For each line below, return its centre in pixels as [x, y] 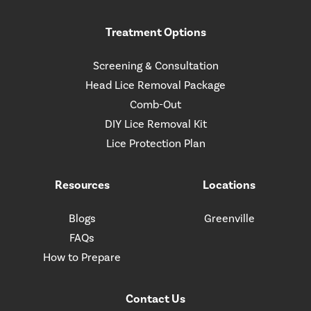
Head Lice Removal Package [155, 85]
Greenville [229, 218]
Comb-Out [155, 104]
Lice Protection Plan [155, 143]
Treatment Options [155, 32]
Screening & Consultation [155, 65]
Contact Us [155, 299]
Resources [82, 185]
